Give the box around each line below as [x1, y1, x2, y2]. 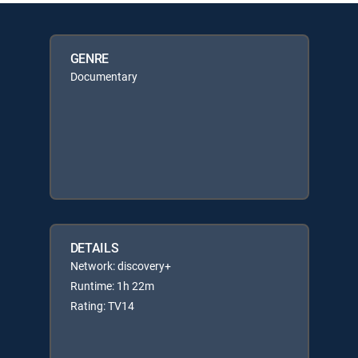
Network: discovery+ [70, 258, 171, 273]
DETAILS [70, 239, 119, 257]
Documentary [70, 69, 137, 84]
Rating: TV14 [70, 298, 134, 313]
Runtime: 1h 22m [70, 278, 154, 293]
